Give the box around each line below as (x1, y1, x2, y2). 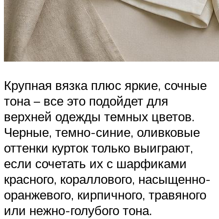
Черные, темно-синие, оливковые (4, 124, 200, 140)
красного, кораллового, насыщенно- (4, 171, 211, 187)
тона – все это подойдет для (4, 92, 168, 109)
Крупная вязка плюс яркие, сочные (4, 77, 207, 93)
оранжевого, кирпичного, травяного (4, 186, 206, 202)
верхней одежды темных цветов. (4, 108, 195, 124)
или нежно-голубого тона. (4, 202, 152, 218)
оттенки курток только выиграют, (4, 139, 193, 155)
